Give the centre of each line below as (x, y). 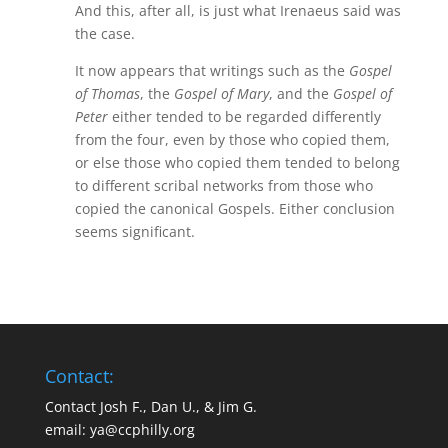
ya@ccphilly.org (142, 429)
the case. (104, 33)
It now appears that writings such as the (211, 70)
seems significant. (136, 231)
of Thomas (107, 93)
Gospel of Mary (221, 93)
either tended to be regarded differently (246, 116)
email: (67, 429)
